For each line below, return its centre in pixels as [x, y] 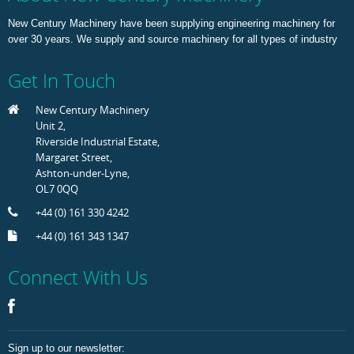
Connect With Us [78, 277]
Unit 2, [51, 126]
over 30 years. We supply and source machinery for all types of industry [174, 39]
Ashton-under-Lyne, [83, 173]
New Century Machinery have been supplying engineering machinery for [171, 23]
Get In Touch [62, 81]
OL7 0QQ [57, 189]
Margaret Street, [74, 157]
